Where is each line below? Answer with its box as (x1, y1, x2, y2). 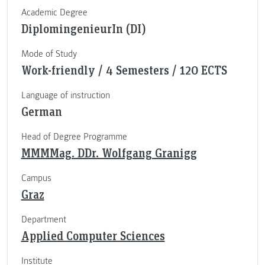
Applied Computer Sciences (21, 228, 165, 244)
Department (21, 214, 66, 226)
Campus (21, 172, 51, 185)
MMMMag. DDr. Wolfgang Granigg (21, 145, 197, 161)
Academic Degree (21, 7, 88, 19)
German (21, 104, 62, 119)
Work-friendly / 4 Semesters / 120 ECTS (21, 62, 227, 78)
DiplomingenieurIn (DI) (21, 21, 146, 37)
